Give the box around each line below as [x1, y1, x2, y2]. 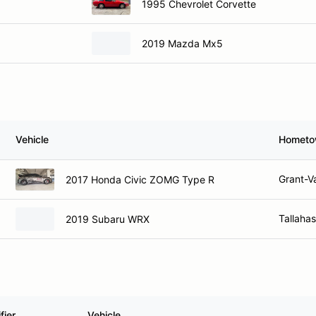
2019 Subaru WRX [66, 212, 150, 225]
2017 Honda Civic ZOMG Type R [66, 173, 214, 186]
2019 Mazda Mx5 [142, 37, 223, 49]
